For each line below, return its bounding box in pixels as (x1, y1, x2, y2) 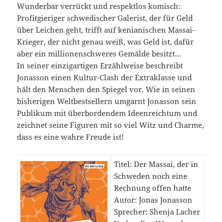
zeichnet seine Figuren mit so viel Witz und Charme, (17, 120, 205, 130)
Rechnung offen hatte (114, 183, 192, 193)
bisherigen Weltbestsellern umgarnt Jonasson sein (17, 96, 197, 107)
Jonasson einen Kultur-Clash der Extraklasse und (17, 72, 192, 83)
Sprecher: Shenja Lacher (114, 207, 201, 217)
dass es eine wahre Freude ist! (17, 132, 124, 142)
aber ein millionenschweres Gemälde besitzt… (17, 49, 182, 59)
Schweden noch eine (114, 171, 188, 181)
